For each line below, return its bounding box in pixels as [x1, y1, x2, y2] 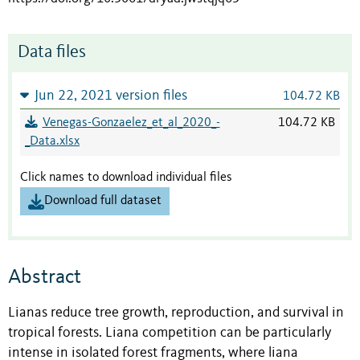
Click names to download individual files [20, 171, 232, 185]
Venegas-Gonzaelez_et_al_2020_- [42, 117, 220, 130]
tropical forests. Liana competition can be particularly [8, 325, 331, 340]
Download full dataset [44, 194, 162, 208]
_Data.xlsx [25, 135, 80, 149]
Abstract [8, 266, 81, 288]
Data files [18, 44, 86, 62]
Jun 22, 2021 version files [34, 89, 187, 104]
